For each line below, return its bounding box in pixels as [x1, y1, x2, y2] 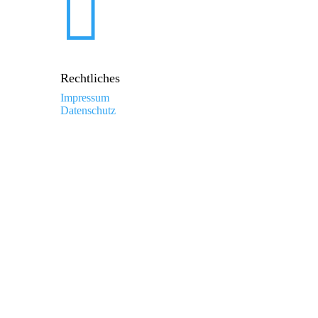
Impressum [60, 91, 110, 104]
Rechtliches [60, 70, 121, 85]
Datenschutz [60, 104, 116, 116]
